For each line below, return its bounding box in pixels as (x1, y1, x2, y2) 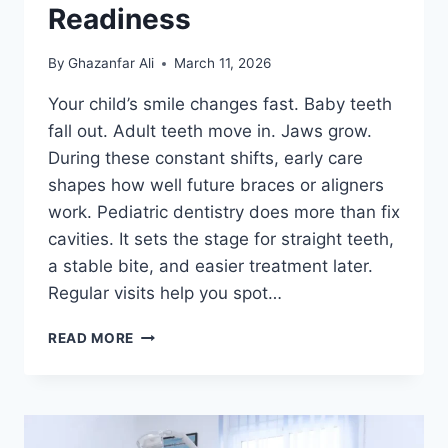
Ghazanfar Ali (68, 55, 155, 72)
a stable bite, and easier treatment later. (48, 256, 373, 277)
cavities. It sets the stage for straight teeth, (48, 229, 394, 250)
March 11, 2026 (174, 55, 272, 72)
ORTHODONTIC (133, 409, 245, 426)
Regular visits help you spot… (48, 283, 282, 304)
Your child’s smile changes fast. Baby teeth (48, 94, 392, 115)
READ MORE (48, 330, 135, 347)
